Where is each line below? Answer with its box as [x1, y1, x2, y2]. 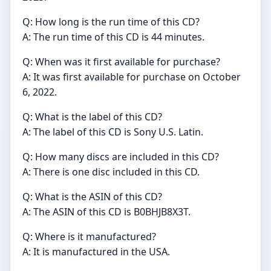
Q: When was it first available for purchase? [22, 55, 220, 68]
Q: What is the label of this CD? [22, 110, 162, 123]
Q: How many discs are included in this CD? [22, 150, 219, 163]
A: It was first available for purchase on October [22, 70, 241, 83]
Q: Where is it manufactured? [22, 230, 156, 243]
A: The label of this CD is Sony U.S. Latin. [22, 125, 203, 139]
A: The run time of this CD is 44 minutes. [22, 30, 204, 44]
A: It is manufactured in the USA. [22, 245, 170, 258]
